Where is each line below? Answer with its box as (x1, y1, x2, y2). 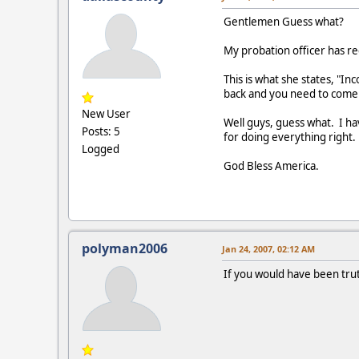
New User (82, 106, 131, 121)
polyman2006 (82, 239, 167, 257)
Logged (82, 141, 119, 156)
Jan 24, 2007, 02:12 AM (222, 242, 315, 255)
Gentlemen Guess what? (224, 14, 344, 29)
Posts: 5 (82, 123, 120, 139)
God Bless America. (224, 158, 319, 173)
